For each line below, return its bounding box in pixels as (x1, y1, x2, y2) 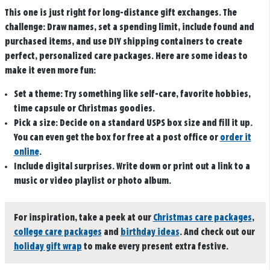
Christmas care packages (152, 213, 252, 223)
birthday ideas (120, 228, 180, 237)
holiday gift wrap (13, 242, 82, 252)
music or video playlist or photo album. (13, 176, 171, 186)
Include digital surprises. (13, 162, 115, 171)
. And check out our (179, 228, 255, 237)
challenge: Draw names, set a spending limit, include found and (4, 22, 254, 32)
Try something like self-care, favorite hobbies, (62, 89, 251, 99)
